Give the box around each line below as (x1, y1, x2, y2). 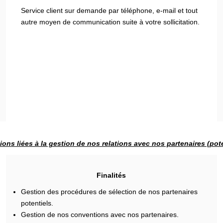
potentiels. (21, 199, 54, 207)
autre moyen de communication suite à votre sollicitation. (21, 17, 200, 26)
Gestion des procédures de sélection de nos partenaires (21, 188, 198, 196)
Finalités (97, 171, 126, 179)
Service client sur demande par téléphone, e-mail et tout (21, 6, 198, 14)
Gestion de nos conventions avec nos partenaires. (21, 211, 179, 219)
